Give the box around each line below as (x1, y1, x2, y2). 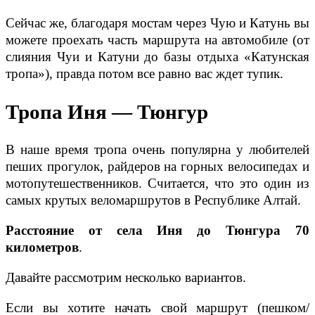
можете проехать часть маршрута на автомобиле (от (6, 32, 309, 48)
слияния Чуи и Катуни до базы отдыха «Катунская (6, 49, 309, 65)
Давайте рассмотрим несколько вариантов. (6, 270, 246, 285)
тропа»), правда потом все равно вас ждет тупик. (6, 66, 283, 82)
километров (6, 240, 79, 255)
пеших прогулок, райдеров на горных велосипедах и (6, 159, 309, 174)
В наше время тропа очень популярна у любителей (6, 142, 309, 157)
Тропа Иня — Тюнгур (6, 101, 208, 123)
